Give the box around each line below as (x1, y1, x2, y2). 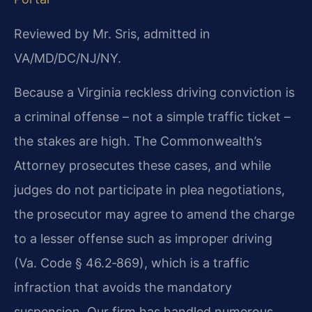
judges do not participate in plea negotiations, (14, 182, 285, 198)
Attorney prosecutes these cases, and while (14, 158, 271, 173)
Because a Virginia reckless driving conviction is (14, 85, 295, 100)
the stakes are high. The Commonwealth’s (14, 134, 262, 149)
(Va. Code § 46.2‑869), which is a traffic (14, 256, 249, 271)
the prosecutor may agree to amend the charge (14, 207, 295, 222)
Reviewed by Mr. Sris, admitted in (14, 26, 210, 41)
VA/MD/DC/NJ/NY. (14, 50, 121, 65)
